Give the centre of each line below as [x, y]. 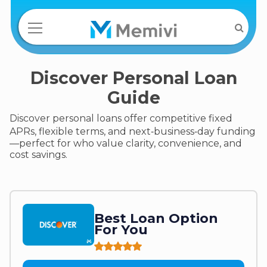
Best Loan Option [156, 219]
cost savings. [38, 155]
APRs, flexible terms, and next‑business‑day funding [133, 131]
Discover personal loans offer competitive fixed [121, 118]
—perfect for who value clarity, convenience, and [126, 143]
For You [121, 230]
